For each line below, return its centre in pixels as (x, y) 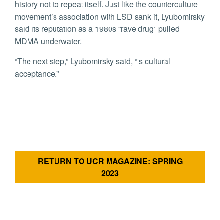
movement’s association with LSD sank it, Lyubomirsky (110, 17)
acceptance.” (37, 74)
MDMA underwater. (48, 41)
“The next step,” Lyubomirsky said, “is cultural (93, 61)
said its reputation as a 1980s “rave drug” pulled (97, 29)
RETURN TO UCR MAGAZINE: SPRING (110, 161)
